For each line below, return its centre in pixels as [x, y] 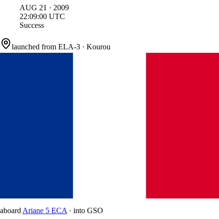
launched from [34, 47]
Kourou [99, 47]
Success [32, 25]
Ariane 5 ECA [45, 211]
